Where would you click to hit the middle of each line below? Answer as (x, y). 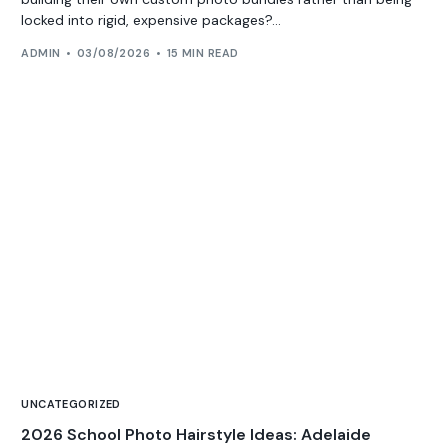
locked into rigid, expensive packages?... (151, 20)
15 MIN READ (202, 52)
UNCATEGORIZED (71, 403)
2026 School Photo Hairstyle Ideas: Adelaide (196, 434)
